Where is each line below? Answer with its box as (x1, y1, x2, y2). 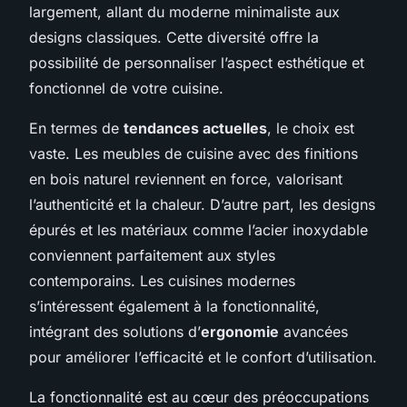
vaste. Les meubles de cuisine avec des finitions (29, 144, 358, 163)
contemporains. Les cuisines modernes (29, 271, 295, 290)
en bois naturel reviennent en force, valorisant (29, 169, 342, 188)
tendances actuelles (124, 118, 267, 137)
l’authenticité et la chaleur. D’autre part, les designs (29, 194, 375, 213)
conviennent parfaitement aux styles (29, 245, 275, 264)
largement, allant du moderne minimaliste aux (29, 2, 340, 21)
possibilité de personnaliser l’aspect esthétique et (29, 53, 364, 72)
